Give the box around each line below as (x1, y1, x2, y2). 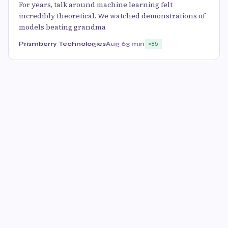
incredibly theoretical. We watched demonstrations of (19, 11, 205, 21)
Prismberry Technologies (19, 40, 106, 48)
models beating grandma (19, 22, 106, 33)
